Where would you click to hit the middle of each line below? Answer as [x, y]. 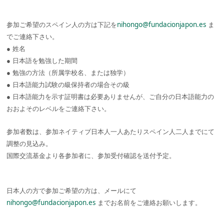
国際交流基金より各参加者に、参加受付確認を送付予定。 [91, 155]
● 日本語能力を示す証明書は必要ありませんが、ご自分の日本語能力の [110, 96]
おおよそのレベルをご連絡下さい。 [59, 108]
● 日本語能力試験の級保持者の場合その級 [68, 84]
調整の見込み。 [29, 143]
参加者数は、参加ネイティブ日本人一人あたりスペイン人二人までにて [111, 131]
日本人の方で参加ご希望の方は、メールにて [72, 190]
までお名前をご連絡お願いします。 [149, 202]
